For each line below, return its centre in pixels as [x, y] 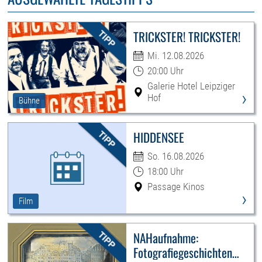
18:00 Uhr [165, 172]
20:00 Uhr [165, 71]
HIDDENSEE [158, 137]
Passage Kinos [176, 187]
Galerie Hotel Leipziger [191, 86]
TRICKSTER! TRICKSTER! [187, 37]
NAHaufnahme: [166, 238]
